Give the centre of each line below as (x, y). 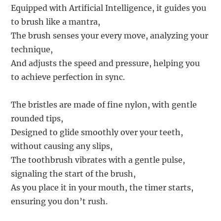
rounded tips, (37, 118)
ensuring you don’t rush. (59, 201)
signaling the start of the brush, (74, 173)
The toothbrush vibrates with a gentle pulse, (98, 160)
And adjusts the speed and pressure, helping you (106, 63)
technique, (32, 49)
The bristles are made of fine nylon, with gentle (104, 104)
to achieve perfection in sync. (68, 77)
